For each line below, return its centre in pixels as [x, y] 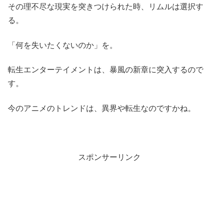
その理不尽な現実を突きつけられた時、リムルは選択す [106, 7]
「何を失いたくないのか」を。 [63, 45]
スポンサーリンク [109, 157]
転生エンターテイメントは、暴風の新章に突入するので [106, 70]
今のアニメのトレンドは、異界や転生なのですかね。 [102, 108]
